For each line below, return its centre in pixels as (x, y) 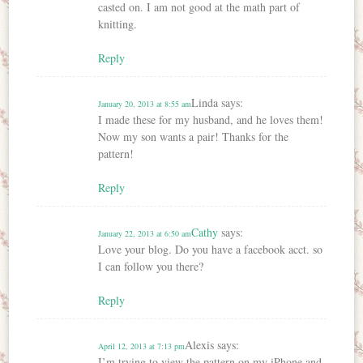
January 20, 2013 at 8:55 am (145, 104)
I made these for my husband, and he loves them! (211, 120)
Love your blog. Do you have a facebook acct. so (211, 250)
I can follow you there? (151, 267)
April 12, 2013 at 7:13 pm (142, 346)
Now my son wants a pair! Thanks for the (194, 137)
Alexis (200, 345)
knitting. (118, 24)
